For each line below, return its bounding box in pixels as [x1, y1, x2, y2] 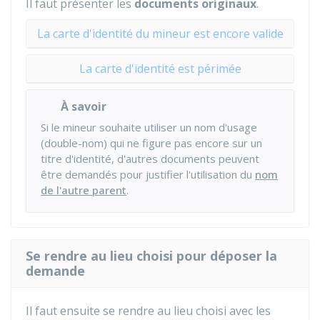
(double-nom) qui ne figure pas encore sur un [41, 136, 262, 150]
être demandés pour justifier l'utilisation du [41, 167, 255, 181]
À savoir [61, 99, 106, 114]
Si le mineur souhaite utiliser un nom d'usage [41, 120, 257, 134]
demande [26, 262, 85, 279]
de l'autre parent [41, 183, 126, 197]
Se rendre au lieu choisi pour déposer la [26, 247, 277, 264]
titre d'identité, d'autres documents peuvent [41, 151, 259, 166]
